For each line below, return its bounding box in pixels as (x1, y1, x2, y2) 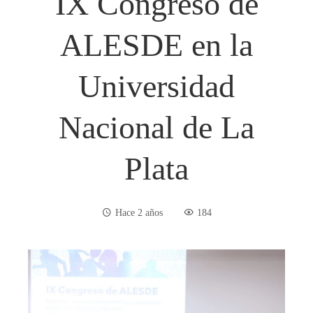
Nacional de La (59, 109, 254, 145)
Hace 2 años (115, 206, 163, 218)
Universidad (78, 68, 235, 104)
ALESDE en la (60, 27, 253, 63)
